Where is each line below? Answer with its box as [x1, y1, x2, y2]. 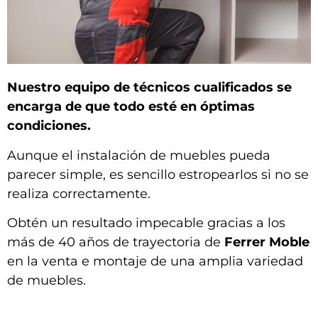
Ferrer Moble [224, 234, 309, 251]
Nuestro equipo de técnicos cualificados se [7, 79, 292, 96]
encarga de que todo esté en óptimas [7, 99, 255, 115]
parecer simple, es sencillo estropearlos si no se [7, 166, 309, 182]
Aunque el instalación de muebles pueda [7, 147, 270, 163]
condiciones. [7, 118, 91, 134]
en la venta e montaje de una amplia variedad [7, 253, 303, 270]
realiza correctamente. [7, 185, 150, 202]
